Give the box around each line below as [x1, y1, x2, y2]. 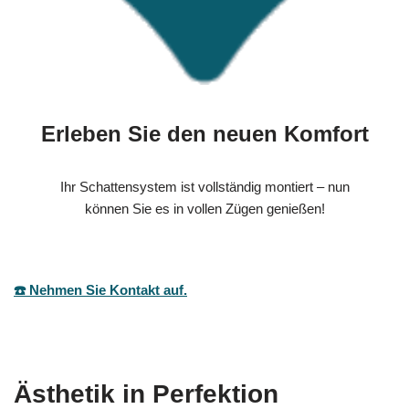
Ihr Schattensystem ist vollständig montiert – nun [59, 179, 350, 195]
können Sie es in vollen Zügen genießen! [84, 201, 325, 217]
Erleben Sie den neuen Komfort [40, 121, 369, 147]
